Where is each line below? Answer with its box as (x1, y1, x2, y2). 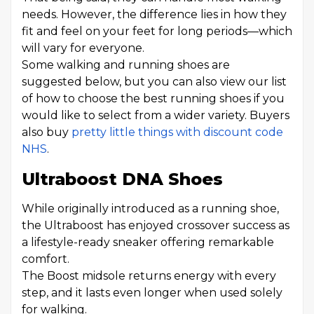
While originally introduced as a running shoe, (22, 202, 279, 215)
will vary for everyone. (22, 41, 144, 55)
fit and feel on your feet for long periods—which (22, 25, 292, 38)
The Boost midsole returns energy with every (22, 269, 276, 282)
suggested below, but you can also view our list (22, 75, 287, 88)
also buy (22, 125, 71, 139)
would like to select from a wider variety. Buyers (22, 109, 289, 122)
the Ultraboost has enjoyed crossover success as (22, 219, 289, 232)
